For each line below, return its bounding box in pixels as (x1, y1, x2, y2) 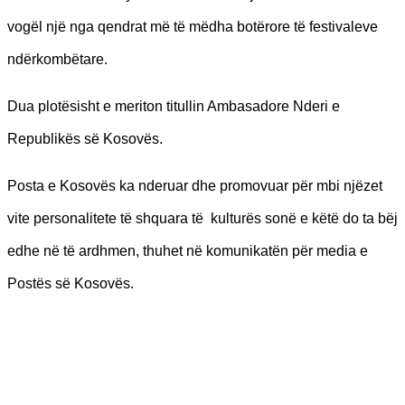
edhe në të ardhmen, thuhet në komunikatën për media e (7, 242, 368, 259)
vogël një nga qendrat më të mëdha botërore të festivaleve (7, 18, 378, 34)
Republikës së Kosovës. (7, 130, 163, 146)
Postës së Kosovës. (7, 275, 134, 291)
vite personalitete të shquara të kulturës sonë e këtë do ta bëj (7, 210, 398, 226)
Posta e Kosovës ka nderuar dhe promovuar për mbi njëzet (7, 177, 382, 193)
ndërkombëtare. (7, 51, 108, 67)
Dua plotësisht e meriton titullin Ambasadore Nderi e (7, 98, 340, 114)
